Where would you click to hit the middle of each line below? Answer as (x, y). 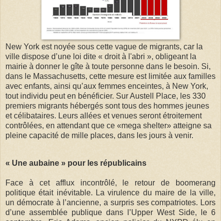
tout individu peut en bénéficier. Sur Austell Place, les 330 (106, 96)
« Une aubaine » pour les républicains (76, 163)
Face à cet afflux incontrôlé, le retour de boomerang (110, 183)
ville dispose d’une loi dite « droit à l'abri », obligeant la (101, 56)
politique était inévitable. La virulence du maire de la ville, (110, 192)
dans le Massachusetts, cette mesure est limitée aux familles (110, 76)
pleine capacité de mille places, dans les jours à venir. (99, 135)
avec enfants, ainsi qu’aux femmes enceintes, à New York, (107, 86)
